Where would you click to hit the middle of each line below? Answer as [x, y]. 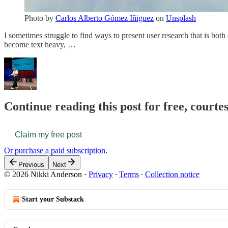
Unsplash [181, 18]
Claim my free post [48, 135]
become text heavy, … [40, 44]
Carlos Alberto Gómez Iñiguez [105, 18]
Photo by [40, 18]
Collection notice [172, 175]
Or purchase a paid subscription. [56, 151]
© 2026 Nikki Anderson [43, 175]
